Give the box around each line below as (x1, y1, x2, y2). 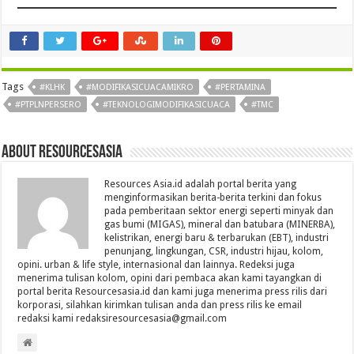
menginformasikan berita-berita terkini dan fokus (104, 192, 322, 204)
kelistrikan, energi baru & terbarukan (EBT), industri (104, 232, 330, 244)
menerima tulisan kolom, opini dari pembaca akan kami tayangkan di (17, 273, 322, 284)
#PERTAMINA (215, 82, 266, 93)
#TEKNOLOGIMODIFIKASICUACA (103, 100, 231, 111)
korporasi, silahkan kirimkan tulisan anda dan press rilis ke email (17, 299, 303, 311)
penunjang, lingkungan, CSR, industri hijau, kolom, (104, 246, 324, 258)
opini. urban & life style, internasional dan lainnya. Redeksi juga (17, 259, 296, 271)
